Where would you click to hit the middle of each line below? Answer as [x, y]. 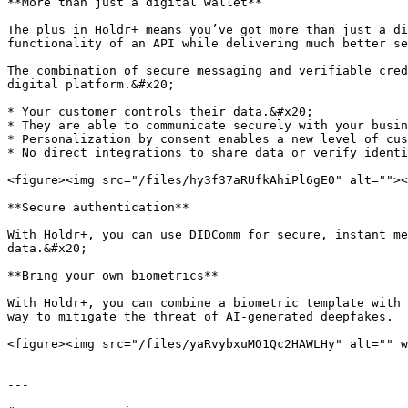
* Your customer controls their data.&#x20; [160, 112]
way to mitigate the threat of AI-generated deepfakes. [200, 316]
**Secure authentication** [98, 207]
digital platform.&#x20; [91, 84]
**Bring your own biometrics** [113, 275]
